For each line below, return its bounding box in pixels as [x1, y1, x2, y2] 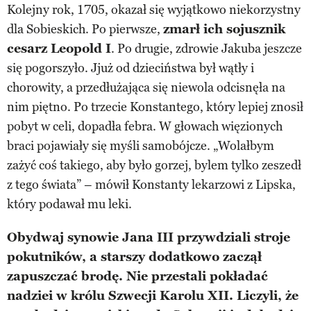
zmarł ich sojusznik [163, 21, 285, 37]
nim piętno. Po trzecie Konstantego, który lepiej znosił [7, 99, 303, 115]
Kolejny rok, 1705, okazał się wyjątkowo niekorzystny [7, 1, 301, 17]
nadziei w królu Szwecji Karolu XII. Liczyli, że [7, 287, 299, 303]
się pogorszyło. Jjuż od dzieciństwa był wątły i [7, 60, 254, 76]
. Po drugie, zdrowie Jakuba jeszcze [111, 40, 302, 56]
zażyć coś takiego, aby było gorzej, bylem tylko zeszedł [7, 157, 301, 173]
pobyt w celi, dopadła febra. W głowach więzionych [7, 118, 283, 134]
